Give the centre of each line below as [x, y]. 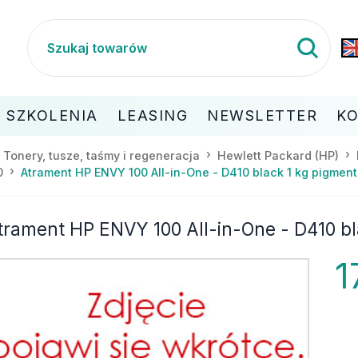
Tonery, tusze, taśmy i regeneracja [101, 155]
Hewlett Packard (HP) [278, 155]
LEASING [152, 115]
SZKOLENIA [52, 115]
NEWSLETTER [262, 115]
